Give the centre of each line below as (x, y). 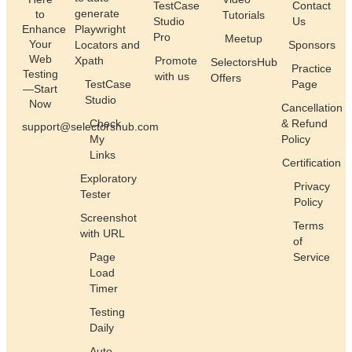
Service (312, 257)
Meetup (244, 39)
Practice (312, 69)
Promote (176, 61)
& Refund (304, 124)
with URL (102, 234)
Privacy (312, 187)
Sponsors (312, 45)
